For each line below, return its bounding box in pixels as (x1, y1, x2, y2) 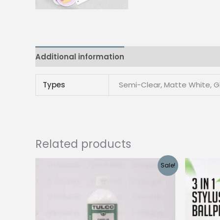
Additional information (35, 51, 124, 62)
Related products (35, 136, 131, 152)
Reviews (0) (134, 51, 180, 62)
